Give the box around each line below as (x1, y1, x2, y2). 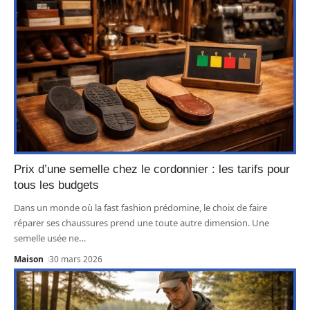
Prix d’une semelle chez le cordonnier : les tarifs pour (14, 162, 290, 176)
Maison (14, 253, 44, 265)
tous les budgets (14, 178, 99, 192)
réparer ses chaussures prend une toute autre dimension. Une (14, 216, 269, 229)
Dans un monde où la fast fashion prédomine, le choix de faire (14, 201, 267, 214)
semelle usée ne (14, 231, 79, 244)
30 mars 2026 (49, 253, 103, 265)
